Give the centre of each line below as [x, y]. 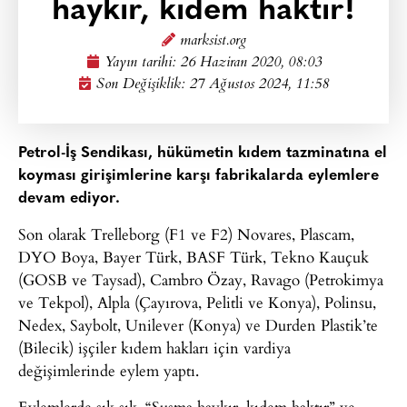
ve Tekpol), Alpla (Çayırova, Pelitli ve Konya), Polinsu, [197, 303]
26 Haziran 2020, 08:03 [251, 63]
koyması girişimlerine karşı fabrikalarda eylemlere [199, 176]
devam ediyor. [69, 199]
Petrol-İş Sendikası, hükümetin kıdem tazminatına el [203, 153]
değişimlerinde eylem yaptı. [109, 371]
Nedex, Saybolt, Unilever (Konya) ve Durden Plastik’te [198, 325]
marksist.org [213, 41]
